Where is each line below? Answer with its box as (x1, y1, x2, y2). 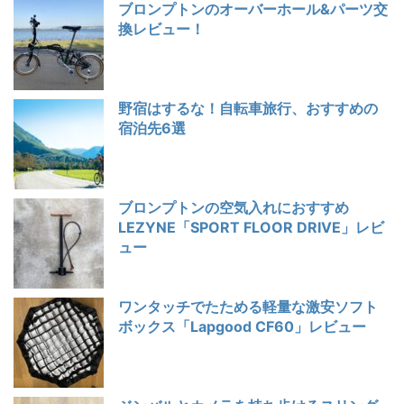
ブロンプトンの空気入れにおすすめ (118, 197, 349, 216)
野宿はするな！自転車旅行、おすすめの (118, 98, 378, 117)
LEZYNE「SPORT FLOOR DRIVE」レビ (118, 217, 384, 236)
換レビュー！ (118, 19, 205, 38)
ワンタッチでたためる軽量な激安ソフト (118, 297, 378, 316)
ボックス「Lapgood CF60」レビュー (118, 317, 366, 335)
